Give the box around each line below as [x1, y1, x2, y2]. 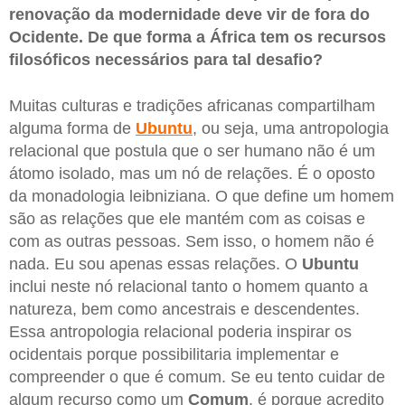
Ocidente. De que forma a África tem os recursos [9, 27, 386, 46]
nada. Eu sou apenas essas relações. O [9, 255, 302, 274]
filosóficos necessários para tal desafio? [9, 50, 323, 69]
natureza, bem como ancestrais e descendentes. [9, 300, 360, 319]
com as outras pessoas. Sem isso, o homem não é [9, 232, 374, 251]
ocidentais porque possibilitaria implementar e [9, 345, 339, 364]
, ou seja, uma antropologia [193, 119, 389, 138]
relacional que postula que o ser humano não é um [9, 142, 375, 161]
